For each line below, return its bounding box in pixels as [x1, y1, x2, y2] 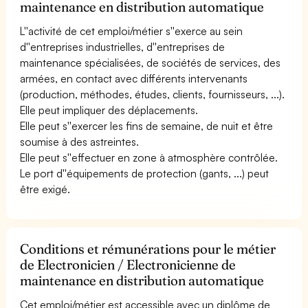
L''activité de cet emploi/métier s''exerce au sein [20, 23, 243, 38]
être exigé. [20, 181, 71, 196]
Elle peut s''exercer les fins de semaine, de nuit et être [20, 118, 274, 133]
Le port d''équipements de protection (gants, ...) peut [20, 166, 269, 180]
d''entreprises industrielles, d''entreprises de [20, 39, 225, 54]
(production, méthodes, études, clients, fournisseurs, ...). [20, 87, 285, 101]
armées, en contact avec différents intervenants [20, 71, 248, 85]
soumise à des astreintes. [20, 134, 140, 148]
